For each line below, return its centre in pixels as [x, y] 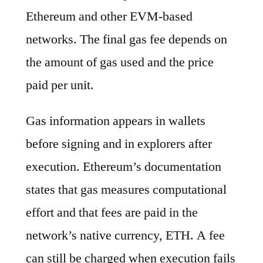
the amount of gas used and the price [120, 62]
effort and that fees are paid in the [112, 212]
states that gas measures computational [126, 189]
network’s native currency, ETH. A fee [125, 235]
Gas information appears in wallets [116, 121]
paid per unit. [60, 85]
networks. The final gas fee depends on [127, 39]
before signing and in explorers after [119, 144]
